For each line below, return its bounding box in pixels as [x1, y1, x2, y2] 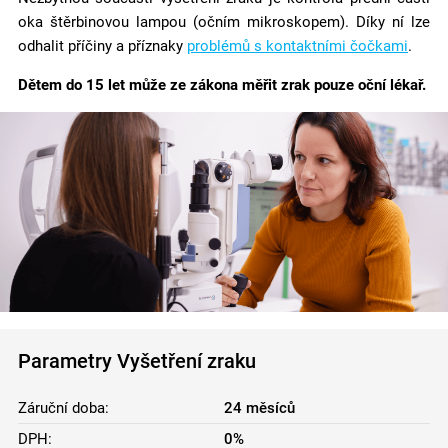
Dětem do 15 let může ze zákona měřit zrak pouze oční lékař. [18, 76, 426, 95]
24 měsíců [224, 398, 295, 417]
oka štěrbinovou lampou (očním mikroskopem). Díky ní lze [18, 13, 430, 32]
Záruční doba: [18, 398, 109, 417]
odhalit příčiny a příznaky [18, 37, 187, 56]
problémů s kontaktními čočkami [187, 37, 408, 56]
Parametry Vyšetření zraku [18, 348, 256, 373]
